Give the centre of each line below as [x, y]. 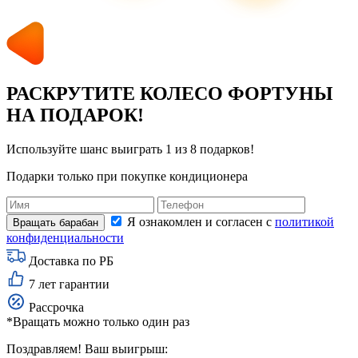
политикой [304, 222]
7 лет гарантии [69, 284]
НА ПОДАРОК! [75, 115]
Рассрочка [56, 308]
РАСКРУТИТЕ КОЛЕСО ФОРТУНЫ [170, 94]
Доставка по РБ [71, 261]
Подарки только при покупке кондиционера [127, 177]
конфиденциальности [65, 238]
